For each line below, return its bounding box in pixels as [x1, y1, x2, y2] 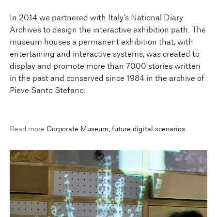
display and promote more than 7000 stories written [10, 62, 201, 70]
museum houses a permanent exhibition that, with [10, 38, 193, 46]
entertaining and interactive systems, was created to [10, 50, 200, 58]
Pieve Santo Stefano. [10, 86, 86, 94]
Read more [10, 125, 46, 133]
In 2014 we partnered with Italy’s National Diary [10, 14, 183, 22]
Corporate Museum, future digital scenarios [46, 125, 185, 133]
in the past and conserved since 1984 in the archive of [10, 74, 204, 82]
